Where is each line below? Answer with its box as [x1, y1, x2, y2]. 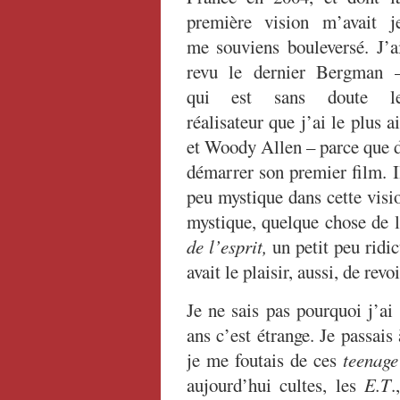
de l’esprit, [186, 234, 267, 259]
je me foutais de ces [186, 347, 344, 372]
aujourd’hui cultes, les [186, 372, 364, 397]
